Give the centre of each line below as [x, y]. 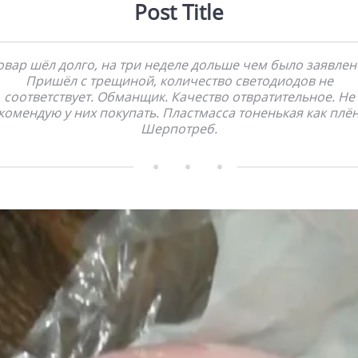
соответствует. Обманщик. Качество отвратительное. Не [179, 96]
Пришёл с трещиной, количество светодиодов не [179, 80]
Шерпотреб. [179, 128]
